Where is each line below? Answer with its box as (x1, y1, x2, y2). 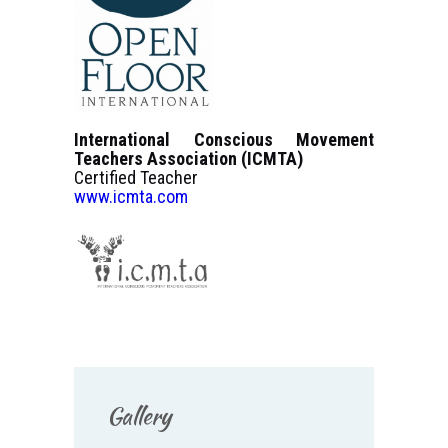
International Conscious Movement (74, 129, 374, 151)
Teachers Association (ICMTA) (74, 148, 303, 170)
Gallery (106, 398, 171, 432)
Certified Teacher (74, 167, 198, 189)
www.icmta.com (74, 186, 188, 208)
